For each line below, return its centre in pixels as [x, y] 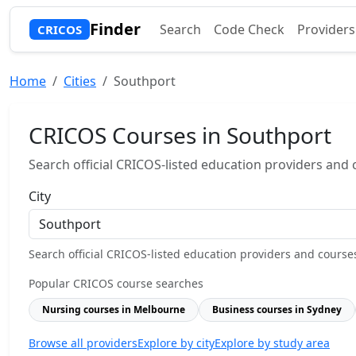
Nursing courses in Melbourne [114, 310]
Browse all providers [83, 343]
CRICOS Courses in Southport [180, 135]
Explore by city [176, 343]
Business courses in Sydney [277, 310]
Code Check [249, 29]
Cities [80, 81]
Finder [115, 29]
